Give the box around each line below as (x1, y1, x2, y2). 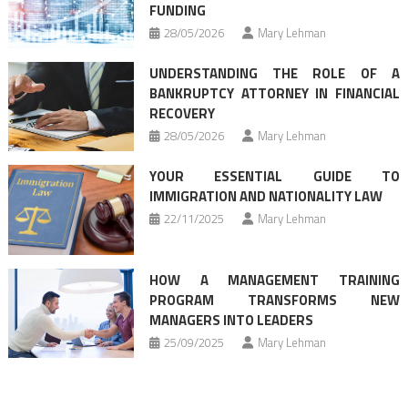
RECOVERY (148, 103, 215, 125)
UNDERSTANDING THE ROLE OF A (148, 63, 401, 85)
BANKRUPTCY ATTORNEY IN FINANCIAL (148, 83, 401, 105)
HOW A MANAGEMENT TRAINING (148, 269, 401, 291)
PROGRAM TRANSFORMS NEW (148, 289, 401, 311)
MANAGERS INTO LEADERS (148, 309, 313, 331)
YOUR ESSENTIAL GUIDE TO (148, 166, 401, 188)
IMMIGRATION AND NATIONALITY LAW (148, 186, 382, 208)
